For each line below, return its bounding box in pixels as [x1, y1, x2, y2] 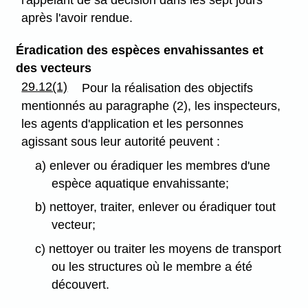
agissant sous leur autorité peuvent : [21, 134, 221, 148]
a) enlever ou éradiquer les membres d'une [34, 158, 270, 173]
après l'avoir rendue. [21, 10, 133, 25]
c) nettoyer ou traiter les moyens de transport [34, 242, 281, 256]
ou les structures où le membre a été [52, 260, 253, 274]
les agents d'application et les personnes [21, 116, 244, 131]
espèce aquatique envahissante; [52, 176, 230, 190]
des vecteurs [15, 60, 91, 75]
